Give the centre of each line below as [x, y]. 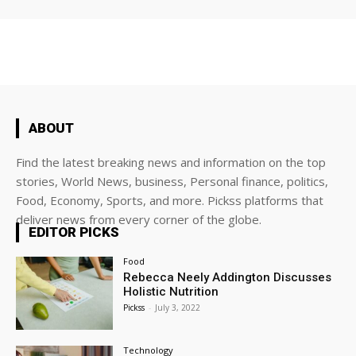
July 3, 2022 [178, 308]
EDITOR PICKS [74, 232]
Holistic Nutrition [171, 292]
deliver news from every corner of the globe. [139, 219]
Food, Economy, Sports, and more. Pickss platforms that [170, 200]
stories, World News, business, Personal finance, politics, [172, 181]
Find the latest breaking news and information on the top [171, 162]
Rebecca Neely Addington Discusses [228, 277]
